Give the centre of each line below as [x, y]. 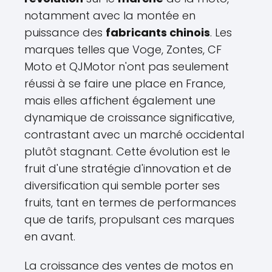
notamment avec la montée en [110, 15]
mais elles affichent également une [120, 100]
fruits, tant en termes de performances [130, 202]
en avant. [50, 236]
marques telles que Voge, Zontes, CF [123, 49]
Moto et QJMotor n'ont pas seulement [127, 66]
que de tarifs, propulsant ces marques [129, 219]
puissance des [65, 32]
